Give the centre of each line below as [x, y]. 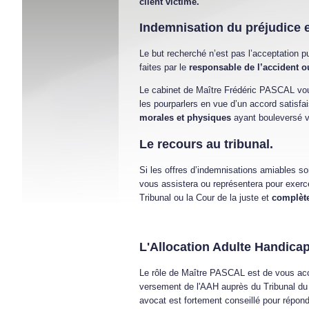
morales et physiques [185, 118]
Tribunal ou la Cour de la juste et [206, 198]
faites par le [164, 68]
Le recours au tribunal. [206, 144]
